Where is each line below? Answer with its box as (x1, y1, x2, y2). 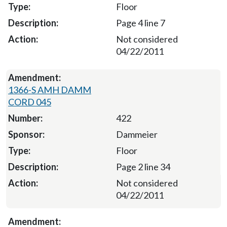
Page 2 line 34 (116, 161, 170, 173)
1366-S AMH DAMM (8, 84, 91, 96)
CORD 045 (8, 96, 51, 108)
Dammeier (116, 129, 158, 140)
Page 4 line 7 (116, 17, 165, 29)
